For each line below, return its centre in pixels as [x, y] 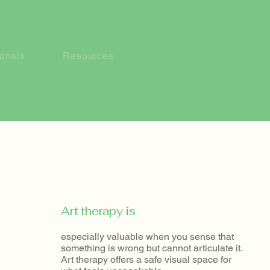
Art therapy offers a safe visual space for [146, 259]
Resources [88, 56]
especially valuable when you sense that [147, 237]
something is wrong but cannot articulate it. [152, 248]
